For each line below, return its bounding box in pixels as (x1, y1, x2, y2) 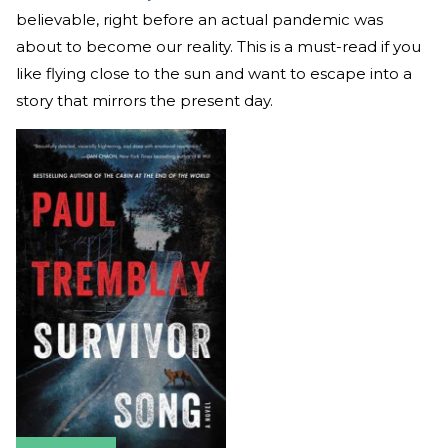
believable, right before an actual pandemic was (16, 9, 383, 29)
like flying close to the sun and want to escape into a (16, 63, 412, 83)
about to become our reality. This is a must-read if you (16, 36, 421, 56)
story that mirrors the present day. (16, 90, 273, 110)
